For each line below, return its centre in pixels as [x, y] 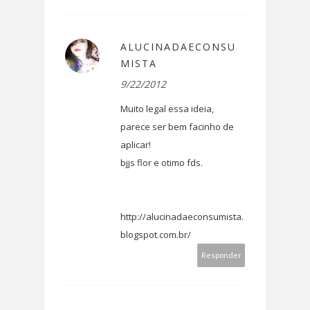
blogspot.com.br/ [156, 235]
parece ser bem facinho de [177, 127]
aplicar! [136, 145]
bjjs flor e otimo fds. [162, 163]
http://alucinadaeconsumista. [182, 217]
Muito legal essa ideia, [167, 109]
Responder [221, 255]
